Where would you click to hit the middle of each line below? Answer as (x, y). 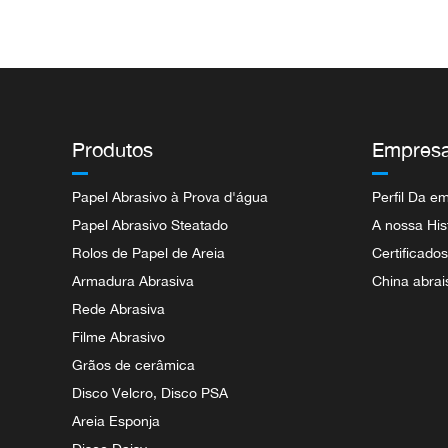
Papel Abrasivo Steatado (150, 224)
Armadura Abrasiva (133, 280)
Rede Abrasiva (118, 308)
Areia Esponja (116, 420)
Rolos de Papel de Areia (148, 252)
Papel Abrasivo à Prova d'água (170, 196)
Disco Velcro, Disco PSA (150, 392)
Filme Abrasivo (118, 336)
